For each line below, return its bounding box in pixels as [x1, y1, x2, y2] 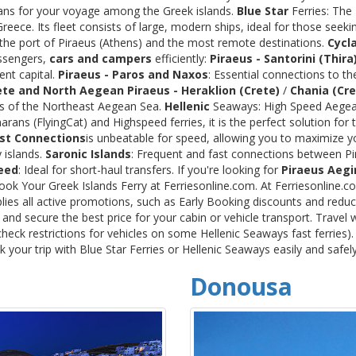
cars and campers [49, 50, 152, 66]
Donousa [190, 269, 292, 303]
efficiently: [152, 50, 210, 66]
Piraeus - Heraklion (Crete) [127, 82, 280, 98]
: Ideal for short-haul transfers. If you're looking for [18, 161, 281, 177]
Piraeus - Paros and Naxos [58, 66, 208, 82]
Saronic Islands [45, 145, 131, 161]
